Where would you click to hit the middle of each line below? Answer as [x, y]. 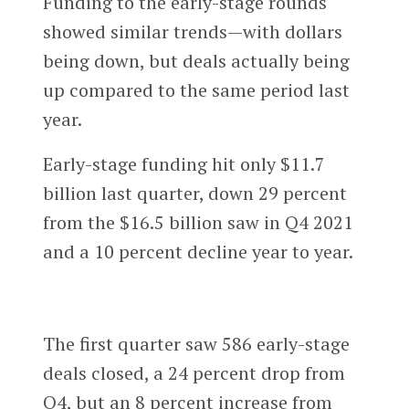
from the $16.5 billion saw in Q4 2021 [198, 223]
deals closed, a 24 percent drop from [194, 373]
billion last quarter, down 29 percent [194, 194]
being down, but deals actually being [196, 60]
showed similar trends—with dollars [192, 31]
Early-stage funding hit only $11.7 [184, 164]
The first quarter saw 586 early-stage [196, 344]
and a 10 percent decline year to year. [198, 252]
